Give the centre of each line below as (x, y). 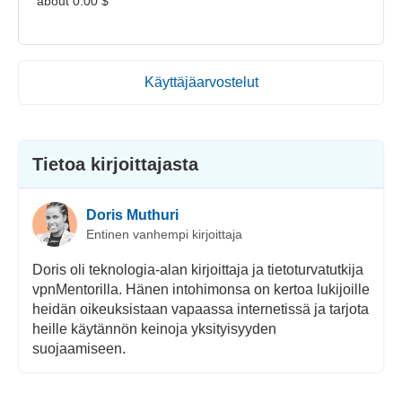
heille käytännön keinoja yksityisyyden (154, 329)
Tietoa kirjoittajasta (115, 165)
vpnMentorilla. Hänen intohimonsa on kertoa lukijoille (201, 290)
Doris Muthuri (132, 214)
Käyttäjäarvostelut (201, 83)
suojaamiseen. (79, 349)
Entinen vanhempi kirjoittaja (164, 234)
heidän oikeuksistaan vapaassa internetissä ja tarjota (200, 310)
